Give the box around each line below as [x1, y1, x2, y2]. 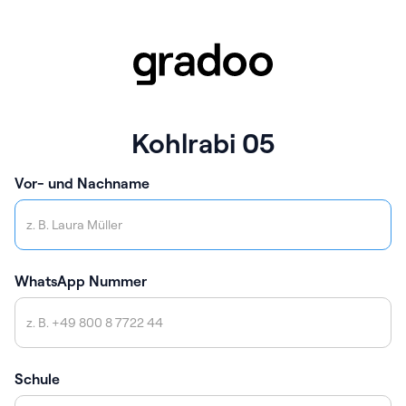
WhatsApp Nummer [14, 272, 147, 291]
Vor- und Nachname [14, 174, 150, 193]
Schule [14, 370, 60, 389]
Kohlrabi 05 [131, 126, 275, 161]
